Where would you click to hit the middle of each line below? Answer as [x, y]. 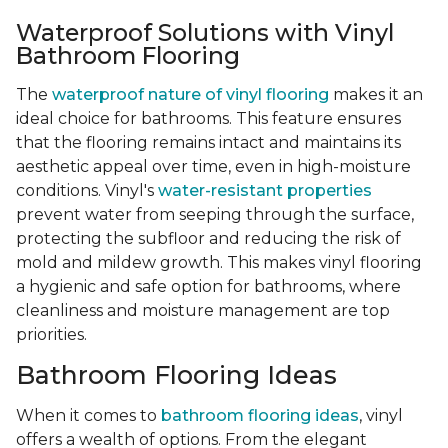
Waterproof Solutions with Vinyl [205, 33]
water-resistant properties [265, 191]
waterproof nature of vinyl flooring [190, 95]
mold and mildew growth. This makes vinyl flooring [219, 263]
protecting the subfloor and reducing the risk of [208, 239]
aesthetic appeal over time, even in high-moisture [213, 167]
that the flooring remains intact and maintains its [208, 143]
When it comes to [88, 416]
